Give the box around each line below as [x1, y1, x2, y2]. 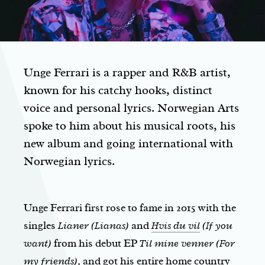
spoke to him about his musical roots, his [24, 118, 235, 134]
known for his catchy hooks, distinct [24, 83, 212, 98]
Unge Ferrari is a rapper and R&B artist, [24, 65, 231, 80]
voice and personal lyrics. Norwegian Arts [24, 101, 239, 116]
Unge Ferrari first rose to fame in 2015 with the [24, 201, 236, 215]
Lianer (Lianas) [58, 219, 129, 232]
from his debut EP [51, 237, 140, 250]
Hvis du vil [151, 219, 200, 232]
